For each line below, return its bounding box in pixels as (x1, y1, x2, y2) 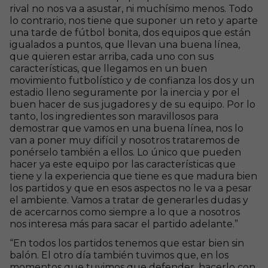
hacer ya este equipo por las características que (10, 159, 236, 170)
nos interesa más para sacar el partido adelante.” (10, 218, 238, 230)
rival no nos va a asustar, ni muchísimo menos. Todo (10, 3, 253, 14)
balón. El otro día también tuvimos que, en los (10, 249, 229, 261)
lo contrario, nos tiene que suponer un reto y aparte (10, 15, 258, 26)
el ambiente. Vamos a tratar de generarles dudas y (10, 194, 248, 206)
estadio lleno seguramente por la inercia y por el (10, 87, 240, 98)
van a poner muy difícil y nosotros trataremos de (10, 135, 240, 146)
